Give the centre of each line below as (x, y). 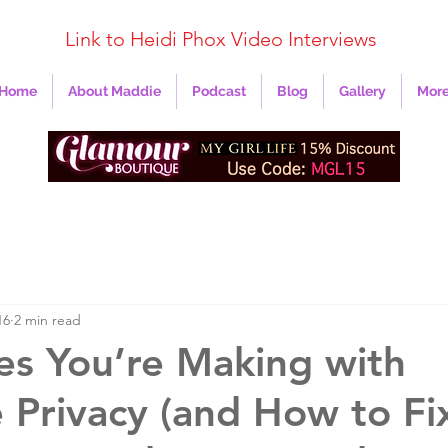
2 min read (47, 320)
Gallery (362, 91)
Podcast (219, 91)
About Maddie (114, 91)
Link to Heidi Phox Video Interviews (221, 39)
